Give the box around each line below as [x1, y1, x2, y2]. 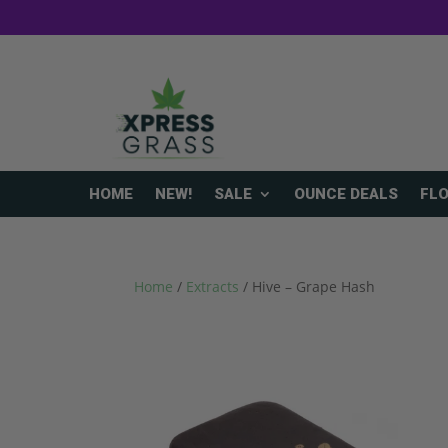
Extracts [186, 277, 240, 297]
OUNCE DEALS [294, 185, 398, 204]
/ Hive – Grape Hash [239, 277, 376, 297]
